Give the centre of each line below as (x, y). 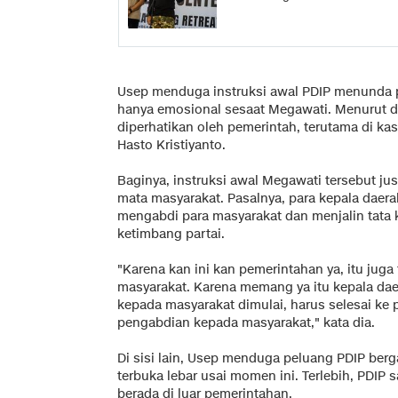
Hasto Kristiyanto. (171, 145)
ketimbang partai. (171, 234)
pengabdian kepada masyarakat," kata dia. (246, 322)
